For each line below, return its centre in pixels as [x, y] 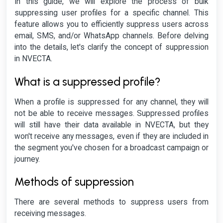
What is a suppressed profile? [87, 82]
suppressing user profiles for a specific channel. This [111, 13]
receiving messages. [50, 214]
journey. [27, 159]
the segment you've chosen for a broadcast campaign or [111, 148]
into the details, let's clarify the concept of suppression [111, 48]
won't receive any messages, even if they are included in [111, 136]
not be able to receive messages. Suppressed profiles [111, 113]
